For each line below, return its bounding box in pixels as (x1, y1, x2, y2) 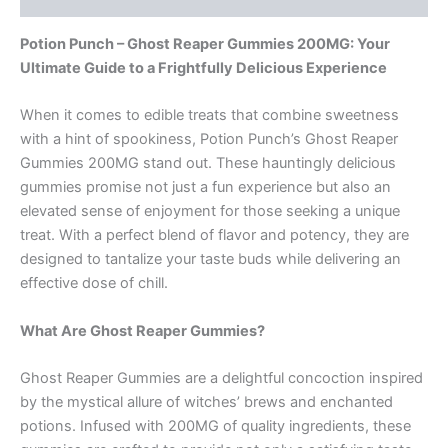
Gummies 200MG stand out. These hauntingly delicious (20, 154, 396, 173)
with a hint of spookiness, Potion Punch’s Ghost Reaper (20, 130, 398, 149)
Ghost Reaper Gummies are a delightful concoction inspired (20, 368, 423, 387)
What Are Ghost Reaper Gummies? (20, 321, 265, 340)
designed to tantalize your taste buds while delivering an (20, 250, 401, 269)
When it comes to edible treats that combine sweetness (20, 106, 399, 125)
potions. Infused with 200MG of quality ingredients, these (20, 416, 411, 435)
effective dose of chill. (20, 274, 168, 293)
